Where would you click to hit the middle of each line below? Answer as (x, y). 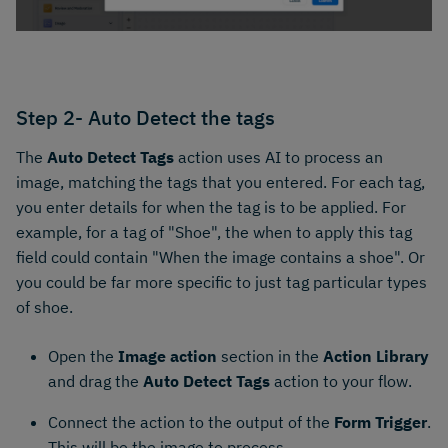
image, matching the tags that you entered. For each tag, (220, 181)
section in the (270, 355)
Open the (83, 355)
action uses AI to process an (278, 156)
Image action (167, 355)
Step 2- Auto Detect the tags (145, 117)
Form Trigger (380, 421)
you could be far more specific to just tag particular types (221, 281)
